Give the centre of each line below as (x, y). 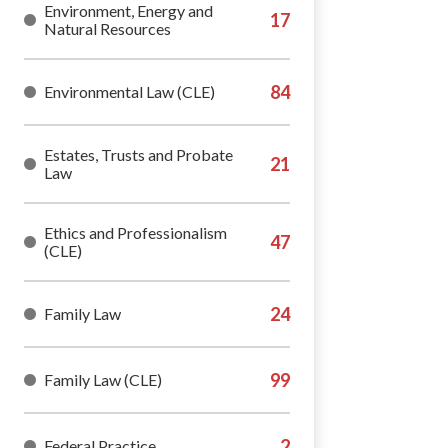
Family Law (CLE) (103, 379)
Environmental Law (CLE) (129, 91)
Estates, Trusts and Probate (138, 154)
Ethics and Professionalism (135, 232)
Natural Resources (107, 28)
